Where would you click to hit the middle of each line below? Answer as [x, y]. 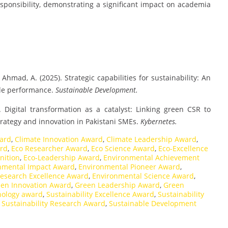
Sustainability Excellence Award [100, 194]
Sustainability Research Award [53, 204]
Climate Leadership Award [151, 139]
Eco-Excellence [183, 149]
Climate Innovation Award [59, 139]
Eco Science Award [123, 149]
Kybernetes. [159, 122]
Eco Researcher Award [49, 149]
